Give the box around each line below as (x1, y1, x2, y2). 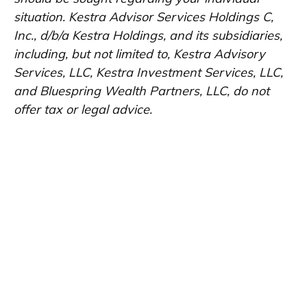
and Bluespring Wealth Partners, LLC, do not (14, 83, 269, 99)
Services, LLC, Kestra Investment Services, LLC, (14, 64, 283, 81)
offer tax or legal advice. (14, 101, 152, 118)
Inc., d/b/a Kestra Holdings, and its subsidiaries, (14, 27, 282, 44)
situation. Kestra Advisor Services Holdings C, (14, 9, 273, 25)
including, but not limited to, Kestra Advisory (14, 46, 265, 62)
